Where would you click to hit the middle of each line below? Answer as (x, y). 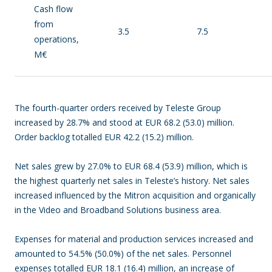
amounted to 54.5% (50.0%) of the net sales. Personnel (123, 253)
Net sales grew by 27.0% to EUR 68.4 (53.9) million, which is (131, 166)
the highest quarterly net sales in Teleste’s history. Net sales (132, 181)
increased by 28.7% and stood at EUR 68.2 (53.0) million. (124, 122)
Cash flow (53, 9)
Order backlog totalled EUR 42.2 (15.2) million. (105, 137)
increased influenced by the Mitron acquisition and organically (135, 195)
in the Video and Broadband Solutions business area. (118, 210)
